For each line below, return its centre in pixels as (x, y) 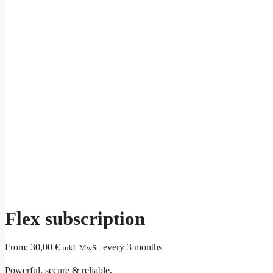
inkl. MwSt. (81, 248)
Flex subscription (75, 219)
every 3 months (133, 247)
